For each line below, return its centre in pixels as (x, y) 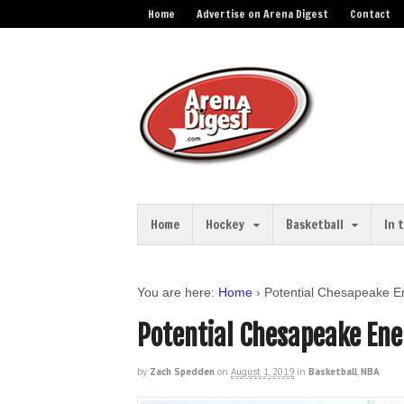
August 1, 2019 (262, 372)
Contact (370, 14)
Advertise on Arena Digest (262, 14)
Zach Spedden (182, 372)
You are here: (176, 292)
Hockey (225, 225)
